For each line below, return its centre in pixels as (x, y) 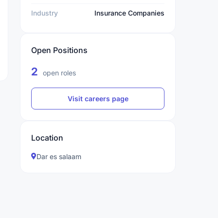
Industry (45, 13)
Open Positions (59, 50)
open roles (58, 73)
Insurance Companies (129, 13)
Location (47, 138)
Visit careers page (98, 99)
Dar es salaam (59, 156)
